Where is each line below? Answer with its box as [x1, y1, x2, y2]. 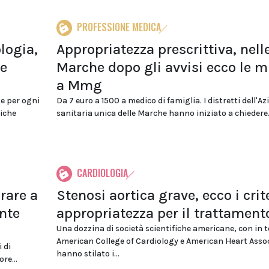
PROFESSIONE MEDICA [76, 20, 161, 34]
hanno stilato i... [56, 249, 119, 259]
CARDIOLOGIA [76, 166, 128, 180]
